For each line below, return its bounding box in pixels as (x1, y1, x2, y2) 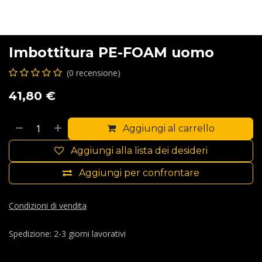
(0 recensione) (67, 67, 120, 79)
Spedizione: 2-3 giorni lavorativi (9, 228, 126, 240)
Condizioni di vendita (9, 200, 87, 212)
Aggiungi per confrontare (79, 167, 199, 179)
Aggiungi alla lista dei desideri (71, 145, 208, 157)
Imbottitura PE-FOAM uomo (9, 44, 214, 61)
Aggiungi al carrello (122, 123, 215, 135)
